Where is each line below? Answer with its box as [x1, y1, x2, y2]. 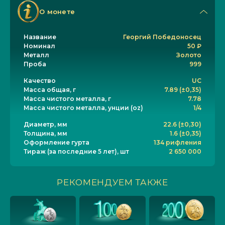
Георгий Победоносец [123, 33, 201, 41]
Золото [176, 51, 201, 59]
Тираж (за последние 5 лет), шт [24, 148, 129, 155]
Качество [24, 77, 56, 84]
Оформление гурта [24, 139, 89, 146]
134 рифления [154, 139, 201, 146]
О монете [39, 8, 75, 16]
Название [24, 33, 56, 41]
